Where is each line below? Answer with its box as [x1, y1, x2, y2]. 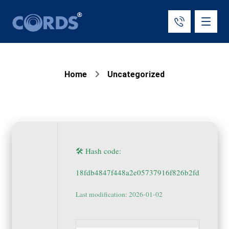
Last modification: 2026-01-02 [75, 190, 163, 199]
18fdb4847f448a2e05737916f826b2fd [75, 167, 199, 177]
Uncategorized [107, 70, 165, 79]
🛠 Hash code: [75, 146, 121, 156]
